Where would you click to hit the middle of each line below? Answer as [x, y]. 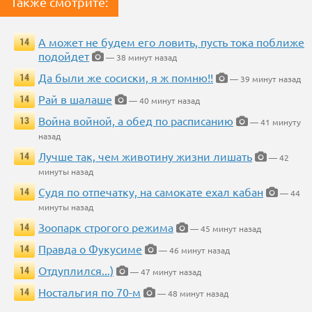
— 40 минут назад [163, 101]
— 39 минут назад [264, 79]
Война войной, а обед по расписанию [136, 121]
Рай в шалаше [75, 99]
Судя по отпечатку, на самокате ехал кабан [151, 192]
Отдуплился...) [76, 271]
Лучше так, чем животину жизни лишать [145, 156]
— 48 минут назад [192, 294]
